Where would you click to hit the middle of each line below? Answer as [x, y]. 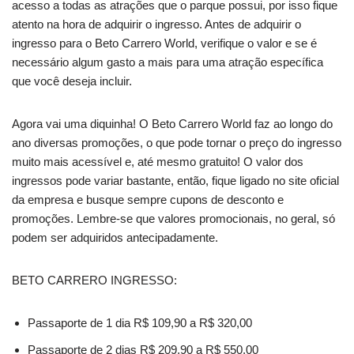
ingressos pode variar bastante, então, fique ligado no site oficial [175, 180]
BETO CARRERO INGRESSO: [94, 280]
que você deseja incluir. [72, 81]
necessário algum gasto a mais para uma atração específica [168, 62]
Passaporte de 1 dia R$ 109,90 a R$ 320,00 [140, 322]
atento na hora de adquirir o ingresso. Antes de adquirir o [156, 24]
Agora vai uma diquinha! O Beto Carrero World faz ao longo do [172, 123]
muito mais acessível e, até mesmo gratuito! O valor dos [158, 161]
